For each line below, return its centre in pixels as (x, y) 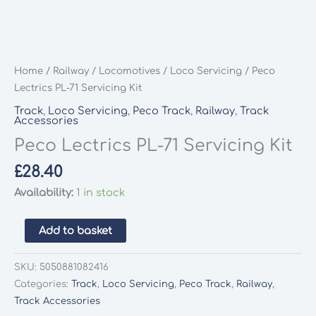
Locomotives (129, 71)
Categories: (43, 284)
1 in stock (101, 192)
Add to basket (75, 231)
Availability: (44, 192)
